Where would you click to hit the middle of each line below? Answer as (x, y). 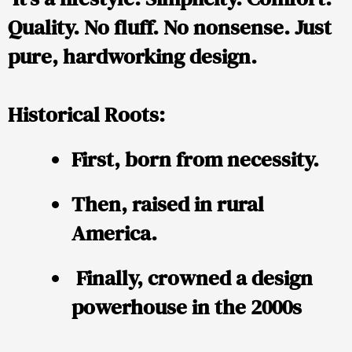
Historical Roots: (86, 115)
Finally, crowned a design (192, 278)
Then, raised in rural (168, 204)
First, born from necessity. (195, 159)
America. (114, 233)
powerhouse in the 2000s (187, 307)
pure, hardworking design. (132, 57)
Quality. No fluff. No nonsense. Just (170, 27)
